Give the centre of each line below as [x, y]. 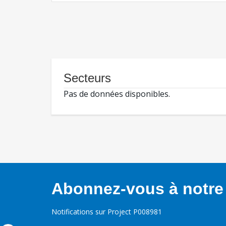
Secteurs [87, 78]
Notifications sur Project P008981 [107, 212]
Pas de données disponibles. [117, 94]
